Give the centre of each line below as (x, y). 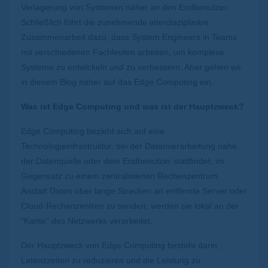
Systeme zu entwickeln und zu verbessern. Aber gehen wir (131, 67)
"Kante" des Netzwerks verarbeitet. (87, 220)
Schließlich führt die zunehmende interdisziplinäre (115, 22)
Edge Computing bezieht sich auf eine (93, 131)
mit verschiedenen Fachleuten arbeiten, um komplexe (123, 52)
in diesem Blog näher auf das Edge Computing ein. (117, 82)
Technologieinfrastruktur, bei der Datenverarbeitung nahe (129, 146)
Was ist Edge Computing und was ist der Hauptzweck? (133, 106)
